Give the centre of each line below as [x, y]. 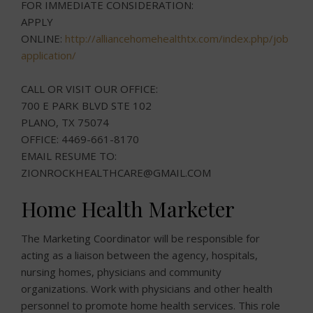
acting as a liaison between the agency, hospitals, [139, 255]
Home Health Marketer [128, 209]
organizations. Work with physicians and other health [147, 289]
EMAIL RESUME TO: [69, 156]
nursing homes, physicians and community [121, 272]
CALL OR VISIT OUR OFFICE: [89, 89]
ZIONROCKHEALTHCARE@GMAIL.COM [116, 173]
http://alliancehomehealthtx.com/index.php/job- [179, 38]
